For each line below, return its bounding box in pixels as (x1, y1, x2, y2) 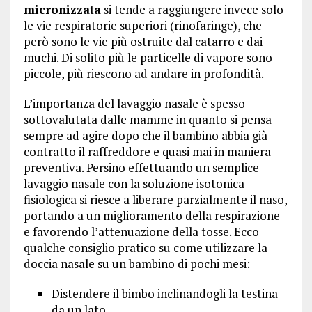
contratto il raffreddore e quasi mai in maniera (23, 143, 271, 159)
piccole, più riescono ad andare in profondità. (23, 65, 264, 81)
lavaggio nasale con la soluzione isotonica (23, 175, 244, 192)
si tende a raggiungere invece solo (100, 1, 283, 17)
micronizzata (23, 1, 101, 17)
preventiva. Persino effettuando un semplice (23, 159, 259, 175)
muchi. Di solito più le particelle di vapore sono (23, 49, 272, 65)
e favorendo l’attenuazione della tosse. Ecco (23, 224, 259, 240)
